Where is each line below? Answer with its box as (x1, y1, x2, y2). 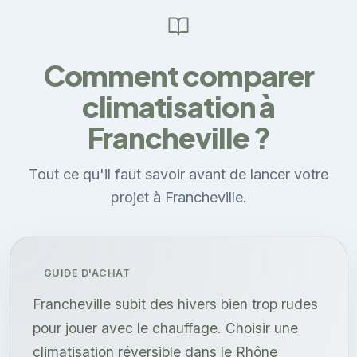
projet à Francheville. (110, 189, 247, 206)
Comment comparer (42, 57, 315, 94)
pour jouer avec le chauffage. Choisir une (33, 320, 298, 337)
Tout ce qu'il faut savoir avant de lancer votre (29, 166, 328, 183)
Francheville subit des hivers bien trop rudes (33, 296, 318, 313)
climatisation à (81, 88, 276, 125)
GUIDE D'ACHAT (44, 267, 131, 280)
